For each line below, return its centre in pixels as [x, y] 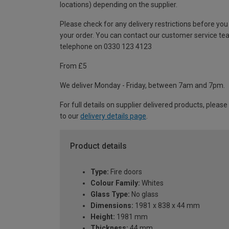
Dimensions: [112, 205]
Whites [152, 183]
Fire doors [125, 171]
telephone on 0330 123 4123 [106, 47]
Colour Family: [115, 183]
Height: [103, 216]
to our [70, 116]
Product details [98, 146]
